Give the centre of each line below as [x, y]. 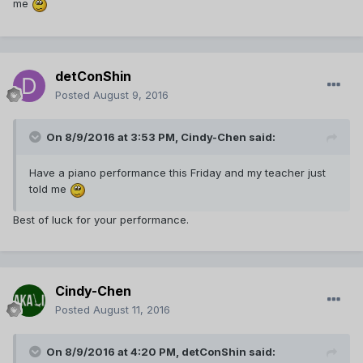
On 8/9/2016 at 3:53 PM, [113, 137]
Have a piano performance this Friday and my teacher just [177, 173]
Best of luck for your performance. [101, 219]
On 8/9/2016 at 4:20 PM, [114, 352]
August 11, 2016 [132, 310]
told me [49, 189]
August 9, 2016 [131, 95]
